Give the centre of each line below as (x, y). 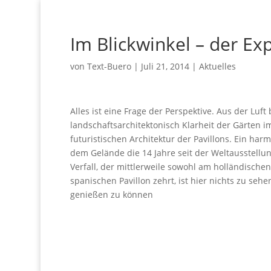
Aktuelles (218, 66)
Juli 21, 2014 (165, 66)
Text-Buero (109, 66)
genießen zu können (112, 194)
